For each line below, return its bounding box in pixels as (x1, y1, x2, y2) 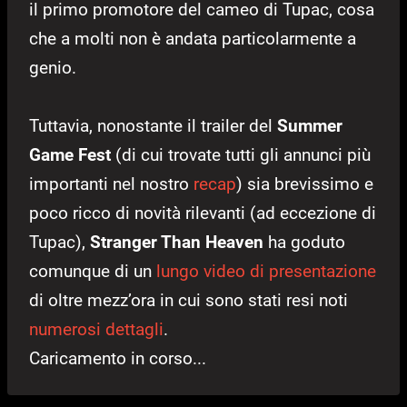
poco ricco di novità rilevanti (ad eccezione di (29, 203, 376, 224)
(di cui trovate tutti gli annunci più (111, 144, 371, 166)
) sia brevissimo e (236, 174, 373, 195)
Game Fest (29, 144, 111, 166)
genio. (29, 57, 76, 79)
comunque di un (29, 261, 156, 283)
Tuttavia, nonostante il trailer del (29, 115, 277, 137)
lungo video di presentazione (156, 261, 376, 283)
